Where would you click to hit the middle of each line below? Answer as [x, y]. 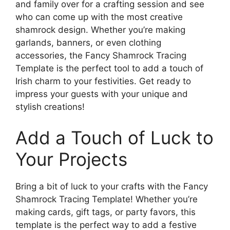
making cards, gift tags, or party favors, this [106, 212]
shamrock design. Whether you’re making [100, 30]
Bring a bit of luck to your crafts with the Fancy [112, 186]
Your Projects [71, 159]
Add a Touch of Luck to [114, 137]
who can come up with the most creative [99, 17]
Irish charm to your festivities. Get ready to [103, 81]
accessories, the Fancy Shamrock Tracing [101, 55]
